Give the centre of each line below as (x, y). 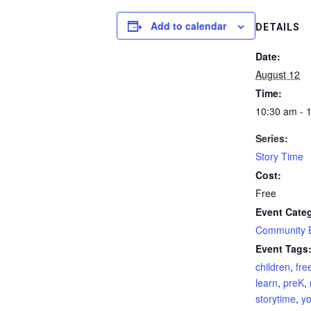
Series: (272, 138)
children (273, 267)
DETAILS (278, 27)
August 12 (278, 74)
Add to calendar (188, 26)
